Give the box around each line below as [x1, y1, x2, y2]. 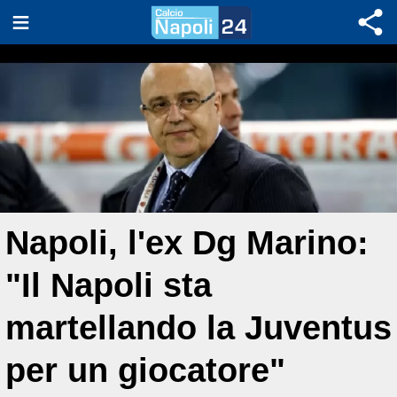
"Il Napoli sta [5, 266, 212, 304]
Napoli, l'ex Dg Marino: [5, 223, 369, 261]
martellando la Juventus [5, 308, 392, 346]
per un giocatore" [5, 351, 285, 389]
